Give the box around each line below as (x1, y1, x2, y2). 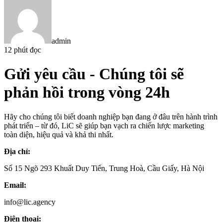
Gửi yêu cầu (4, 65, 86, 83)
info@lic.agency (4, 197, 55, 206)
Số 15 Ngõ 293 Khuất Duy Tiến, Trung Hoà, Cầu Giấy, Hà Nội (4, 164, 204, 172)
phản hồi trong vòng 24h (4, 83, 170, 102)
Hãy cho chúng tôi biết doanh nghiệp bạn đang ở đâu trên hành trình (4, 112, 218, 121)
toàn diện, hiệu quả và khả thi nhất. (4, 130, 113, 139)
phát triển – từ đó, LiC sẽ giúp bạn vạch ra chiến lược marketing (4, 121, 204, 130)
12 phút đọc (4, 45, 41, 54)
